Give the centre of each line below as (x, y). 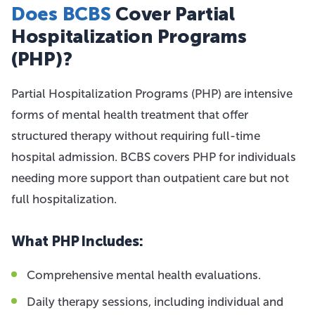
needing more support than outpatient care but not (150, 178)
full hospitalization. (64, 199)
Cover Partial (173, 14)
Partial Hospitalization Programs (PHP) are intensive (152, 94)
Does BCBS (61, 14)
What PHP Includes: (77, 241)
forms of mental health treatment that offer (130, 115)
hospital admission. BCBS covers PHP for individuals (154, 157)
